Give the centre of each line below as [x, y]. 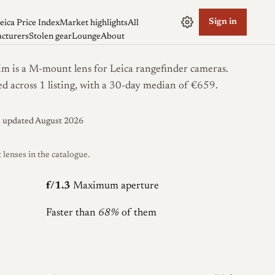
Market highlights [93, 23]
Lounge [86, 37]
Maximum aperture [116, 186]
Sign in [223, 22]
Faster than [72, 214]
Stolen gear [50, 37]
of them [137, 214]
